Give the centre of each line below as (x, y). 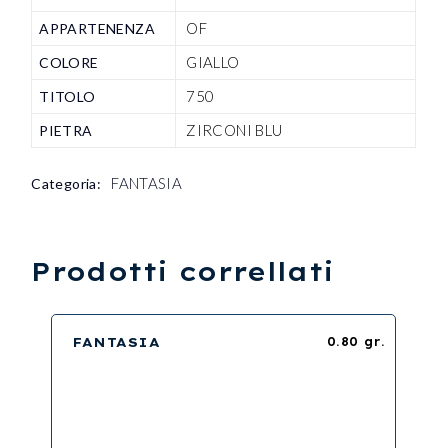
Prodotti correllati (183, 271)
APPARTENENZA (97, 28)
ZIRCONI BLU (234, 129)
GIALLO (213, 61)
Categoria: (66, 183)
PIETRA (66, 130)
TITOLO (67, 96)
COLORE (69, 62)
